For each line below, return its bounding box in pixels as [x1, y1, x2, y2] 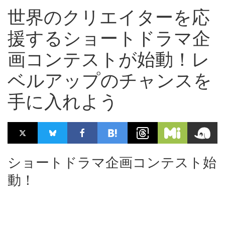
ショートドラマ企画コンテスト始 [8, 154, 216, 171]
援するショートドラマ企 [8, 27, 210, 50]
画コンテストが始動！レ [8, 48, 210, 71]
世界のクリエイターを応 [8, 6, 210, 29]
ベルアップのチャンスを [8, 69, 212, 92]
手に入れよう [8, 90, 118, 113]
